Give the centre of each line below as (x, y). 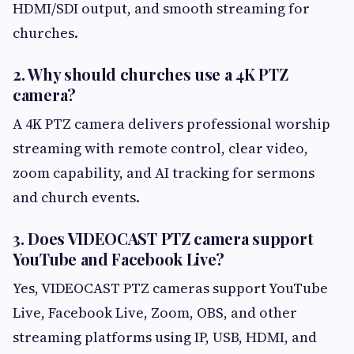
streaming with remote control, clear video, (160, 148)
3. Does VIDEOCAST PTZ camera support (163, 238)
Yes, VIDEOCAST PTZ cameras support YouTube (170, 288)
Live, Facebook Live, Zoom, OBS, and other (155, 312)
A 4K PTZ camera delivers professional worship (171, 123)
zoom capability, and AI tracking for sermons (164, 172)
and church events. (76, 197)
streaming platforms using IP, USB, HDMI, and (165, 337)
